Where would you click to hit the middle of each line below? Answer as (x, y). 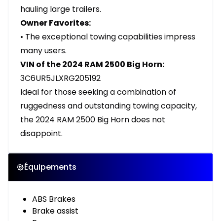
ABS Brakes (54, 199)
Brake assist (55, 211)
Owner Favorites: (55, 23)
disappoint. (41, 134)
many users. (43, 51)
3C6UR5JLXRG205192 (60, 78)
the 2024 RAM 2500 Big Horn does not (93, 120)
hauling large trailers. (61, 9)
